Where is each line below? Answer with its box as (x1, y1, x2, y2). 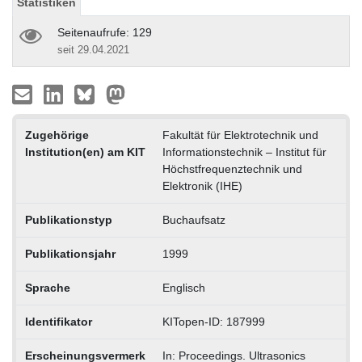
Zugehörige (24, 128, 89, 141)
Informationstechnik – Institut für (162, 145, 326, 158)
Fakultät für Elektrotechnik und (162, 128, 318, 141)
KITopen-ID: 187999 (162, 314, 265, 328)
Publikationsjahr (24, 246, 116, 260)
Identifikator (24, 314, 92, 328)
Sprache (24, 280, 70, 294)
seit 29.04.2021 (57, 43, 129, 56)
